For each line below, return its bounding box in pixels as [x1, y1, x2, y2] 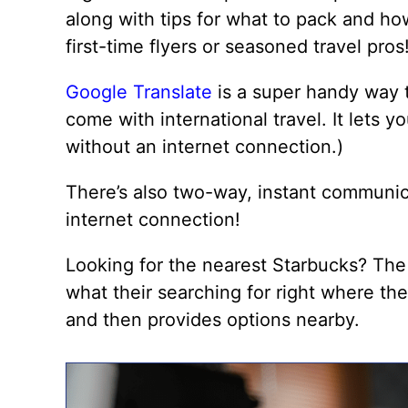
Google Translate [66, 80, 212, 103]
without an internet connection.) [66, 135, 343, 158]
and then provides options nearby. [66, 308, 360, 331]
